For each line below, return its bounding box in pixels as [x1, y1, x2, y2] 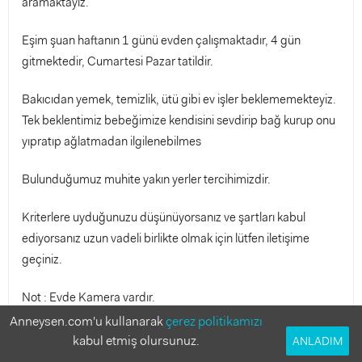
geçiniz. [22, 251, 62, 267]
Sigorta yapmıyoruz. [22, 327, 127, 343]
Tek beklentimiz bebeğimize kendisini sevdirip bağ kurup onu [22, 112, 335, 128]
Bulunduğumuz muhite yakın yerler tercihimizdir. [22, 171, 271, 187]
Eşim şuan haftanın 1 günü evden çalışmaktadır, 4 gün [22, 32, 301, 48]
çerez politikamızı [166, 313, 263, 330]
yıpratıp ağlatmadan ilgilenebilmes [22, 133, 201, 149]
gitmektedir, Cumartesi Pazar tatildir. [22, 53, 213, 69]
